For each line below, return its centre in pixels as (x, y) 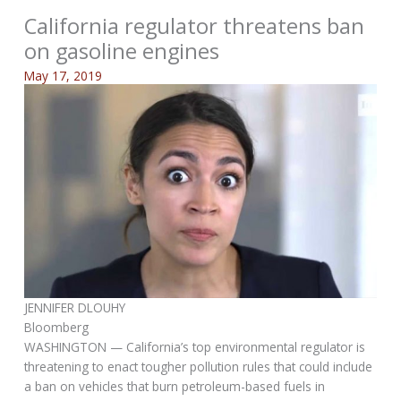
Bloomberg (57, 328)
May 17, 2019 (64, 76)
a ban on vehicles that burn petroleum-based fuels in (175, 387)
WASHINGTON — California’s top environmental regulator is (195, 347)
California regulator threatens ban (195, 26)
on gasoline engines (122, 51)
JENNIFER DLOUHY (75, 308)
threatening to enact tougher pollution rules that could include (199, 367)
